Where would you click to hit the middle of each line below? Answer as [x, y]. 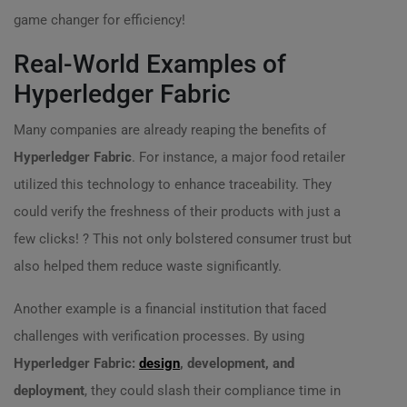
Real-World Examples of [150, 64]
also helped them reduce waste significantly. [148, 266]
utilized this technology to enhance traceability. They [173, 184]
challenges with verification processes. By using [159, 336]
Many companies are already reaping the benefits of [170, 130]
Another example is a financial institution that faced [170, 309]
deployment [49, 391]
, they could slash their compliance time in [213, 391]
